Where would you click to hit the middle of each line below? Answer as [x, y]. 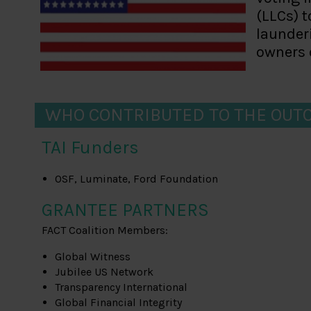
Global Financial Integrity [119, 303]
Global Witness [93, 257]
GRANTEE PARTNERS [125, 210]
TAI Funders [90, 148]
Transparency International [121, 287]
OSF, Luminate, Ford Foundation [137, 179]
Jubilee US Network [104, 272]
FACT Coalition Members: [105, 230]
